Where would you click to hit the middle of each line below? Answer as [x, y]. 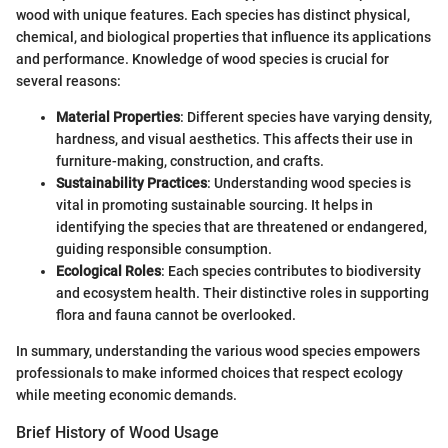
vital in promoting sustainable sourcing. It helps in [214, 204]
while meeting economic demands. [126, 394]
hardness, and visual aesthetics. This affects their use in [234, 138]
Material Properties [118, 116]
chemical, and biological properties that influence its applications [223, 36]
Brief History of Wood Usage [117, 432]
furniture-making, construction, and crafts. [190, 160]
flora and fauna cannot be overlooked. [176, 314]
